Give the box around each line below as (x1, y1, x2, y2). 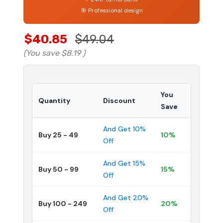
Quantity (38, 96, 70, 105)
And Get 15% (103, 158, 145, 168)
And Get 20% (103, 193, 148, 202)
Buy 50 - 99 (38, 164, 79, 174)
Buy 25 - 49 (38, 130, 78, 139)
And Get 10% (103, 124, 146, 133)
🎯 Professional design (80, 6, 143, 14)
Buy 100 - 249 (38, 199, 87, 208)
